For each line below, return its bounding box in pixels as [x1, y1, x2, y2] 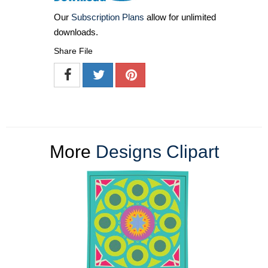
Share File [54, 45, 93, 56]
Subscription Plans [71, 11, 144, 22]
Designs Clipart [95, 141, 219, 162]
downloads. [54, 26, 98, 37]
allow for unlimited [144, 11, 216, 22]
